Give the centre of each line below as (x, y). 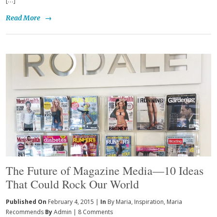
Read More (23, 18)
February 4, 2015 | (73, 202)
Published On (27, 202)
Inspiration (149, 202)
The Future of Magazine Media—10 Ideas (105, 171)
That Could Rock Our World (72, 184)
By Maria (119, 202)
